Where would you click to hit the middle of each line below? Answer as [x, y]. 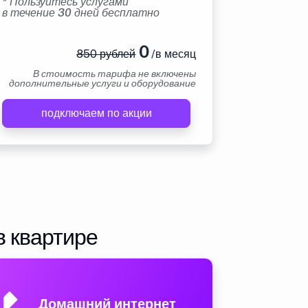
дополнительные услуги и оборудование [102, 83]
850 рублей [106, 54]
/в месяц [172, 54]
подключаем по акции [96, 113]
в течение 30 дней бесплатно [81, 13]
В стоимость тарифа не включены [114, 74]
